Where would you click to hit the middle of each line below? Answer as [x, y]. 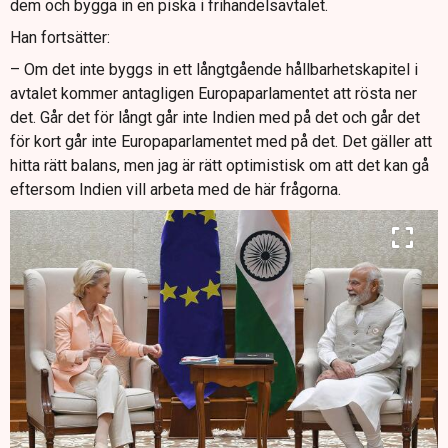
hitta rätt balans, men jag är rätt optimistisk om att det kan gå [219, 165]
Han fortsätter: [60, 37]
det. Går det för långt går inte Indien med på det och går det [215, 117]
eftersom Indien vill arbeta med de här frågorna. [175, 189]
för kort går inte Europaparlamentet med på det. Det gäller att [221, 141]
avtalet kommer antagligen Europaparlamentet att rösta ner [213, 93]
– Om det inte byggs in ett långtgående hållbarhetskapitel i [214, 69]
